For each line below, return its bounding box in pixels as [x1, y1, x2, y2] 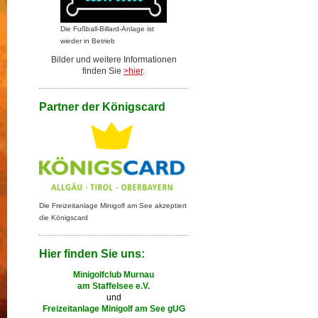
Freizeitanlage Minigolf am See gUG [42, 304, 185, 314]
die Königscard [39, 214, 88, 221]
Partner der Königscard [39, 101, 165, 113]
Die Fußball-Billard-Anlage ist [60, 25, 154, 33]
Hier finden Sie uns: [39, 248, 145, 260]
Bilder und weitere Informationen [50, 55, 177, 65]
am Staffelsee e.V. [77, 281, 150, 291]
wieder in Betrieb [60, 37, 115, 45]
